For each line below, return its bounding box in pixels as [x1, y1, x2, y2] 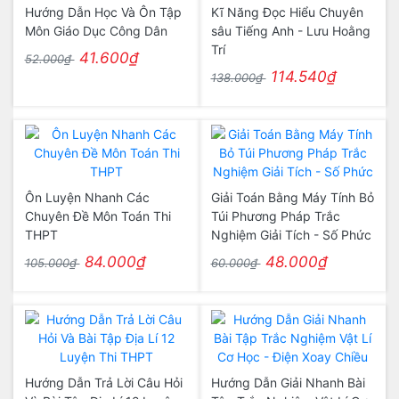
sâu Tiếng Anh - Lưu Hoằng [210, 23, 370, 38]
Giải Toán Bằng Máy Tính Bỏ [210, 190, 374, 205]
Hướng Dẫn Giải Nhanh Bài [210, 375, 365, 390]
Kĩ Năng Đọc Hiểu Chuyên [210, 4, 363, 20]
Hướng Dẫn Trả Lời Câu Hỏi [24, 375, 183, 390]
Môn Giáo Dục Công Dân [24, 23, 167, 38]
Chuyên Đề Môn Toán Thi [24, 208, 171, 224]
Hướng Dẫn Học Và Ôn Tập [24, 4, 182, 20]
